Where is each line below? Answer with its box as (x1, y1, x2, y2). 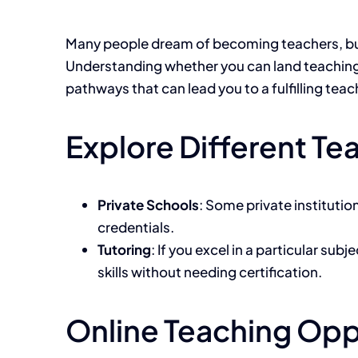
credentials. (97, 218, 174, 237)
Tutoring (97, 241, 151, 259)
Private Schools (97, 196, 199, 214)
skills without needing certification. (97, 263, 322, 281)
